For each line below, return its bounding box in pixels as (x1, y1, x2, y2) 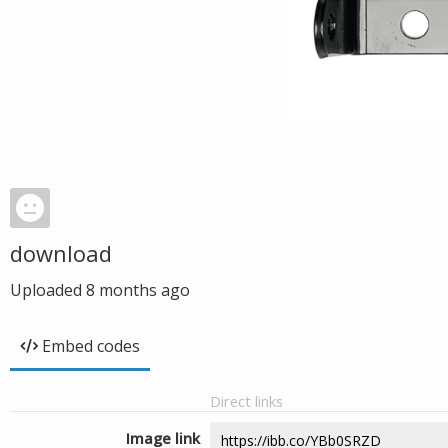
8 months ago (86, 279, 190, 301)
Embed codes (42, 335, 140, 357)
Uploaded (10, 279, 86, 301)
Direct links (210, 391, 283, 411)
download (10, 238, 112, 268)
